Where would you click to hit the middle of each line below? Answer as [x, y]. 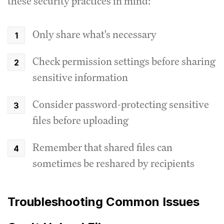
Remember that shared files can [102, 147]
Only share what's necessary [94, 34]
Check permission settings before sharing [124, 61]
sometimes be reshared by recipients [113, 163]
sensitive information [80, 77]
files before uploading [80, 120]
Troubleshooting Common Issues [103, 201]
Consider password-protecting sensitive [121, 104]
